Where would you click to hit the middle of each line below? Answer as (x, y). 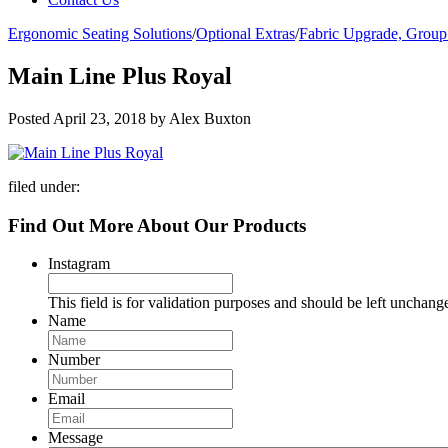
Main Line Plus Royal (120, 75)
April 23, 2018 (99, 118)
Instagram (79, 264)
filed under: (44, 186)
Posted (30, 118)
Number (74, 360)
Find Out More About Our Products (157, 225)
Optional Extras (245, 33)
